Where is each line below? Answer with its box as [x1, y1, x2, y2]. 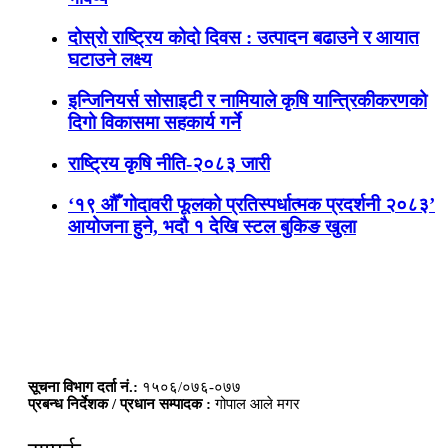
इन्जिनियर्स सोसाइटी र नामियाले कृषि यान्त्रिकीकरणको [68, 90, 427, 112]
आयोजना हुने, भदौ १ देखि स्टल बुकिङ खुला [68, 215, 356, 237]
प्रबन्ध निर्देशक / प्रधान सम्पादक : [28, 396, 211, 413]
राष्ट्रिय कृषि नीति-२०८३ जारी [68, 152, 270, 174]
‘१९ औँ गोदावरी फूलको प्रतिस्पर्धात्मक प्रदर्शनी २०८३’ [68, 193, 435, 215]
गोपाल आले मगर [211, 396, 300, 413]
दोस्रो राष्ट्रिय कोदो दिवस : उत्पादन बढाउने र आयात [68, 27, 419, 49]
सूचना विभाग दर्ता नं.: [28, 379, 138, 396]
